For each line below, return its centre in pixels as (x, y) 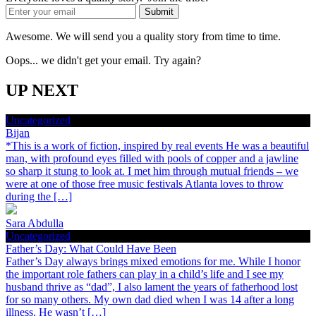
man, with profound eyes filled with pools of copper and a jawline (152, 159)
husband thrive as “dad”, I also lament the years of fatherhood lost (152, 287)
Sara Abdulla (35, 224)
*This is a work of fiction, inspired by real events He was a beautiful (157, 146)
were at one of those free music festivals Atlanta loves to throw (145, 184)
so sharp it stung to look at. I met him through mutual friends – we (152, 171)
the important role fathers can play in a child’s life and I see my (145, 274)
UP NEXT (42, 91)
